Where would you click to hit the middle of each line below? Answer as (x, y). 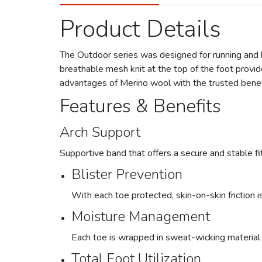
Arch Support (100, 132)
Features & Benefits (140, 106)
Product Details (140, 29)
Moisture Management (141, 216)
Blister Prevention (127, 174)
